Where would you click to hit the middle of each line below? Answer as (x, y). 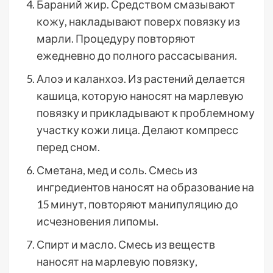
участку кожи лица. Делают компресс (137, 130)
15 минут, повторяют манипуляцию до (137, 204)
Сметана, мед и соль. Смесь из (117, 170)
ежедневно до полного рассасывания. (137, 55)
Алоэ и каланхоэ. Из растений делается (141, 79)
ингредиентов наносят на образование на (145, 187)
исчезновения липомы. (97, 221)
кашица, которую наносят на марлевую (140, 96)
